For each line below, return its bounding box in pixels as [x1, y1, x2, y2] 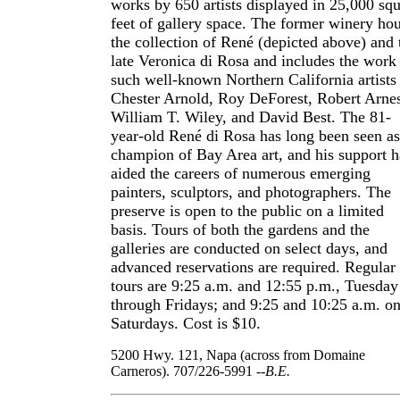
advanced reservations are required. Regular [111, 258, 396, 276]
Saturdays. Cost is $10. [111, 314, 261, 332]
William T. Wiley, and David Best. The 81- [111, 108, 391, 126]
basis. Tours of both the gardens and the [111, 221, 370, 238]
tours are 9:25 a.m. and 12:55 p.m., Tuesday [111, 277, 398, 295]
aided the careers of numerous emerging [111, 164, 371, 182]
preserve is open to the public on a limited [111, 202, 384, 220]
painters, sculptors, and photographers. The [111, 183, 391, 201]
